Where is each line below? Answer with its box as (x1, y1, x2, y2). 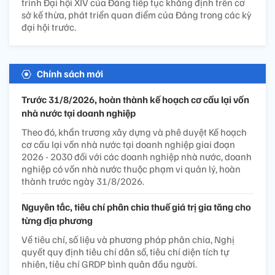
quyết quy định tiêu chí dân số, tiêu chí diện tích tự (21, 246, 229, 258)
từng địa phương (21, 214, 93, 227)
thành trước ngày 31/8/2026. (21, 175, 144, 188)
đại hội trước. (21, 21, 76, 34)
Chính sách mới (37, 68, 103, 80)
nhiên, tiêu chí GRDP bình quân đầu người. (21, 258, 197, 271)
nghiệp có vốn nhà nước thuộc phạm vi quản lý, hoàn (21, 163, 241, 176)
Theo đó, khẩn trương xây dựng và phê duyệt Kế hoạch (21, 126, 247, 139)
